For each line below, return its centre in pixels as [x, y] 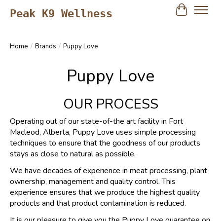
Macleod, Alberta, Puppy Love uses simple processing [103, 132]
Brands [46, 47]
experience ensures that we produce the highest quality [105, 192]
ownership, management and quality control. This [93, 181]
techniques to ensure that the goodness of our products [105, 143]
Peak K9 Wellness [61, 13]
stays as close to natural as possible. [73, 154]
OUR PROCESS [110, 104]
